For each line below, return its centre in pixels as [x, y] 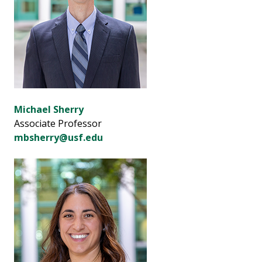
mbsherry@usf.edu [58, 138]
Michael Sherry [49, 110]
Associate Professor [58, 124]
